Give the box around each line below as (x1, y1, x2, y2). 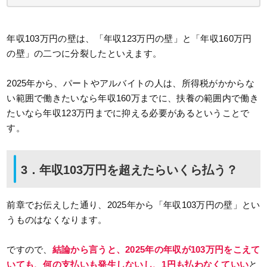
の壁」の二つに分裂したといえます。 (7, 48, 162, 59)
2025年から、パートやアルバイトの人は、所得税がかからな (7, 78, 254, 89)
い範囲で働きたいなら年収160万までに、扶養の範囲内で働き (7, 93, 259, 104)
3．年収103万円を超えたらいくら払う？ (21, 163, 238, 177)
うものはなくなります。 (7, 215, 107, 225)
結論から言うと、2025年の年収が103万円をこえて (52, 244, 260, 255)
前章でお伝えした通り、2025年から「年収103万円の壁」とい (7, 200, 260, 210)
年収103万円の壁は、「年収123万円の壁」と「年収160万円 (7, 33, 252, 44)
